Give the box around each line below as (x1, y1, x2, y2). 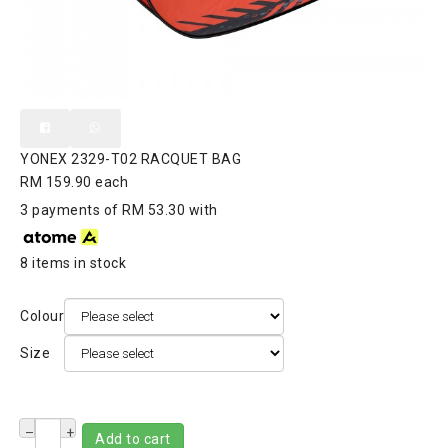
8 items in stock (20, 254, 126, 271)
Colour (20, 307, 64, 324)
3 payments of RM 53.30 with (20, 202, 218, 218)
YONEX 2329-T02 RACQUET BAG (20, 151, 241, 167)
